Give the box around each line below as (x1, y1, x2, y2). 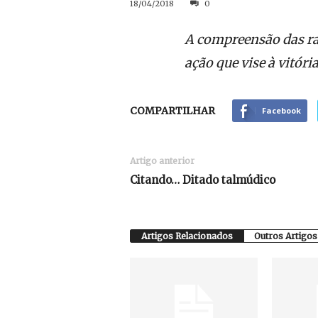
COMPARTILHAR (129, 104, 215, 117)
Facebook (261, 105, 301, 116)
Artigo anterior (129, 155, 194, 166)
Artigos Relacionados (141, 231, 233, 241)
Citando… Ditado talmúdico (129, 173, 275, 187)
